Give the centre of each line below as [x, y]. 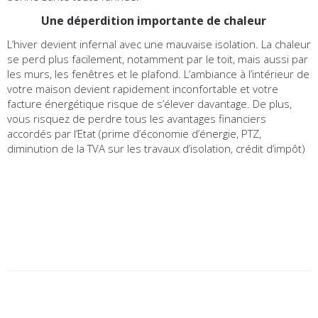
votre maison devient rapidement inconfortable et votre [143, 89]
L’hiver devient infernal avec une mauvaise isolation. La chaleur [159, 44]
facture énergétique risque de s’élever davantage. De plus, [149, 104]
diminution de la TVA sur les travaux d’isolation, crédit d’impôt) [156, 149]
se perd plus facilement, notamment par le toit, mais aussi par [158, 59]
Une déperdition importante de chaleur [137, 21]
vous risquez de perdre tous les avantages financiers [137, 119]
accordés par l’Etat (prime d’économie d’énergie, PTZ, [134, 134]
